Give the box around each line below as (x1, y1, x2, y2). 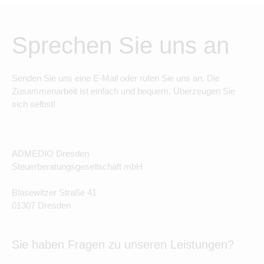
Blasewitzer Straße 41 (12, 187, 97, 197)
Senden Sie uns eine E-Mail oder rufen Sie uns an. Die (12, 73, 220, 83)
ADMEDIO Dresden (12, 148, 89, 159)
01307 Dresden (12, 200, 71, 210)
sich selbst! (12, 99, 55, 109)
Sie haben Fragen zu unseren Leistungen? (12, 238, 234, 251)
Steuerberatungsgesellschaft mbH (12, 161, 143, 171)
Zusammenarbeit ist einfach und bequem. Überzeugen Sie (12, 86, 235, 96)
